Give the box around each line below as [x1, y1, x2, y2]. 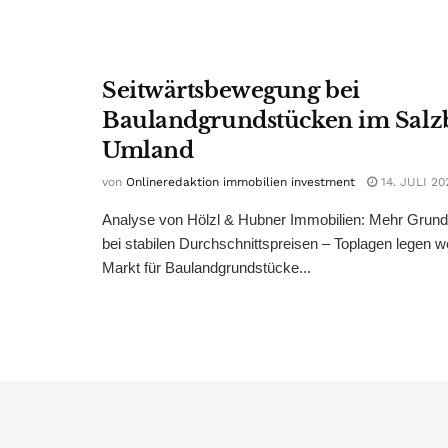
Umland [102, 136, 194, 164]
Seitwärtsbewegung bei [102, 76, 360, 104]
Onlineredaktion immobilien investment [126, 174, 355, 189]
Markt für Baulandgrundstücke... [102, 258, 311, 276]
